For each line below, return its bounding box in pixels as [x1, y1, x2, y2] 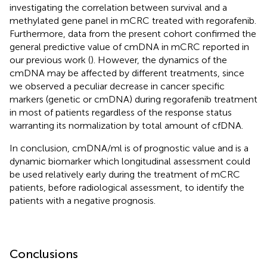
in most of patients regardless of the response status [10, 106, 232, 118]
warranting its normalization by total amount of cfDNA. [10, 119, 243, 131]
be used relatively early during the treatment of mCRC [10, 168, 240, 180]
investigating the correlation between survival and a [10, 1, 227, 13]
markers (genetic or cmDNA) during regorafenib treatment [10, 93, 257, 105]
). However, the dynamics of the [91, 54, 227, 66]
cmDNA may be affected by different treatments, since [10, 67, 244, 79]
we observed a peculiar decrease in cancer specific [10, 80, 225, 92]
